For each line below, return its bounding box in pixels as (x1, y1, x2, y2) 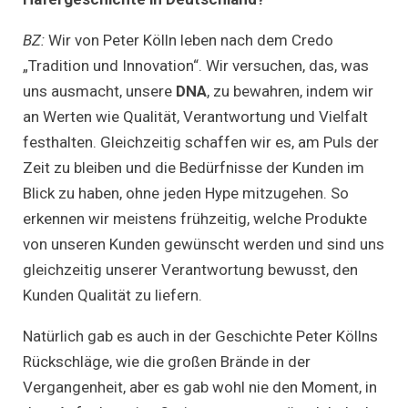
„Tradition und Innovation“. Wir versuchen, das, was (23, 56, 369, 75)
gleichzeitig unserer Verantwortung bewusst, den (23, 260, 358, 279)
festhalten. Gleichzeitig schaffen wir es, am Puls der (23, 132, 379, 151)
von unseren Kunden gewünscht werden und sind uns (23, 234, 384, 253)
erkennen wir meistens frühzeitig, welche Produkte (23, 209, 367, 228)
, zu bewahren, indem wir (207, 81, 373, 100)
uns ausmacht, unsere (23, 81, 176, 100)
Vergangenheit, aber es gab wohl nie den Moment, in (23, 377, 377, 396)
